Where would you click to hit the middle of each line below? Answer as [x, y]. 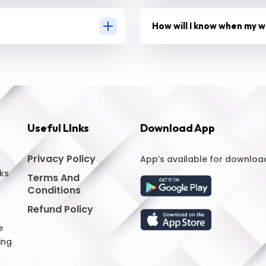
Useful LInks [58, 128]
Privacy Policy [61, 159]
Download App [178, 128]
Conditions [54, 190]
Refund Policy [60, 209]
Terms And [53, 178]
